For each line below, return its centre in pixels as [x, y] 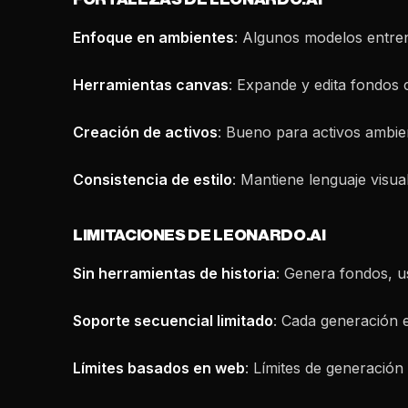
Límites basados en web [159, 368]
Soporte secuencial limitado [173, 321]
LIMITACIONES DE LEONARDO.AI [199, 235]
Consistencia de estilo [153, 179]
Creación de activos [145, 132]
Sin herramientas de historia [174, 273]
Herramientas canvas [151, 85]
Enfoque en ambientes [153, 37]
